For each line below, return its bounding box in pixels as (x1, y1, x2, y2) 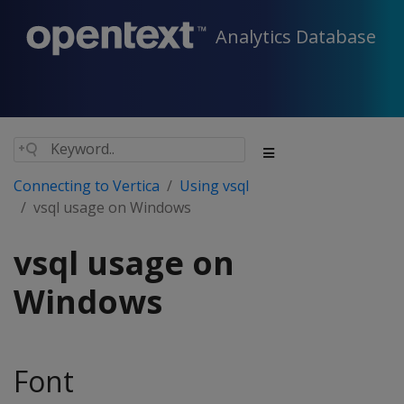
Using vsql (179, 176, 249, 196)
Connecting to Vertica (14, 176, 160, 196)
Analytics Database (216, 24, 376, 50)
